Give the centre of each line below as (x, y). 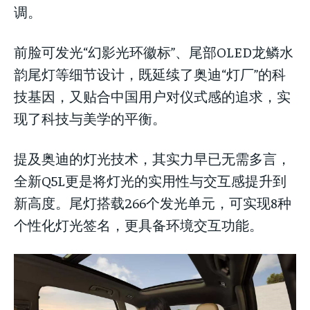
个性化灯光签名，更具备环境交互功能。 (138, 224)
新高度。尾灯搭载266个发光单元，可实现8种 (153, 202)
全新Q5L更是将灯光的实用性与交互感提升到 (150, 180)
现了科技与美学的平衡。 (90, 118)
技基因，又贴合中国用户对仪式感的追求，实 (152, 95)
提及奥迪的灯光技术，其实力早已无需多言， (152, 158)
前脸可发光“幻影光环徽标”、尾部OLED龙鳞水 (154, 51)
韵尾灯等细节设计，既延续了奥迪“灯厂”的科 (150, 73)
